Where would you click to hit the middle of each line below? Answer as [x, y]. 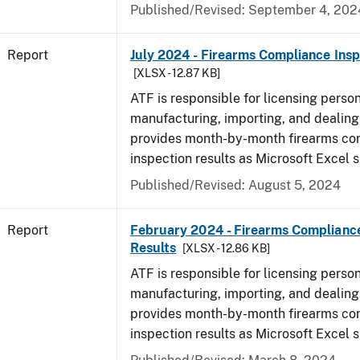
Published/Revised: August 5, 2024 [235, 185]
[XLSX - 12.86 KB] [227, 248]
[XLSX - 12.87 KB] [177, 73]
